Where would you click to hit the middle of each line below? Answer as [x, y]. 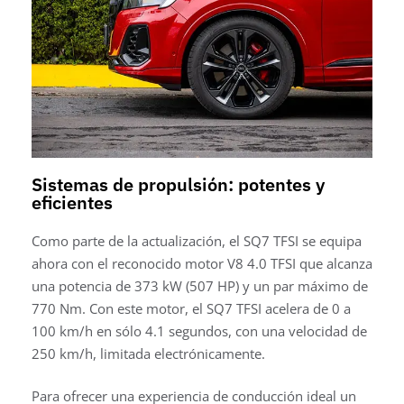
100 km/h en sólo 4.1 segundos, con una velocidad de [199, 331]
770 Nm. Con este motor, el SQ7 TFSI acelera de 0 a [191, 308]
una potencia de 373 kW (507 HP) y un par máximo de [200, 285]
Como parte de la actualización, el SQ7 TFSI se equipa [197, 240]
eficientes [72, 202]
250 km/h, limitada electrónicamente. [150, 353]
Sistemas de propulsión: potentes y [178, 184]
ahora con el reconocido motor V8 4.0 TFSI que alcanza [202, 263]
